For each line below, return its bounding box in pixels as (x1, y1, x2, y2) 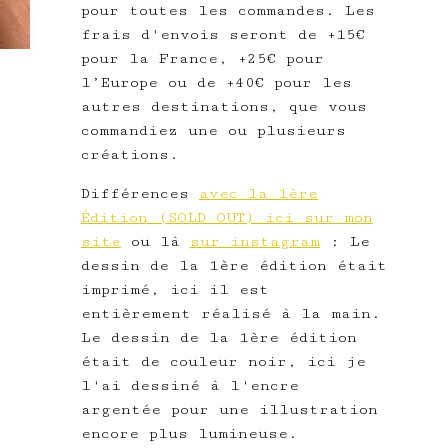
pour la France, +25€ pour (80, 50, 324, 67)
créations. (80, 146, 179, 163)
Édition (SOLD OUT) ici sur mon (80, 209, 373, 226)
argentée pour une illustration (80, 401, 378, 418)
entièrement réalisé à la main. (80, 305, 381, 322)
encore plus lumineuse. (80, 425, 298, 442)
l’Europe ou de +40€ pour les (80, 74, 352, 91)
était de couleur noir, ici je (80, 353, 366, 370)
